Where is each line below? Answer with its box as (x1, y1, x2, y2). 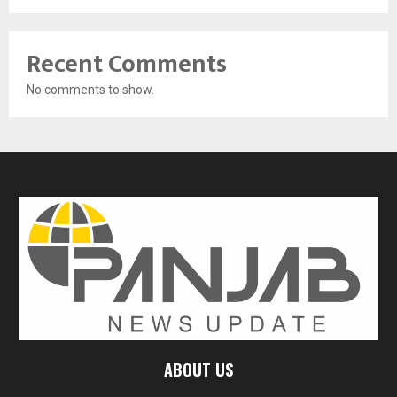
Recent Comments (27, 43, 227, 85)
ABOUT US (164, 357, 233, 381)
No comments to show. (27, 82, 154, 97)
